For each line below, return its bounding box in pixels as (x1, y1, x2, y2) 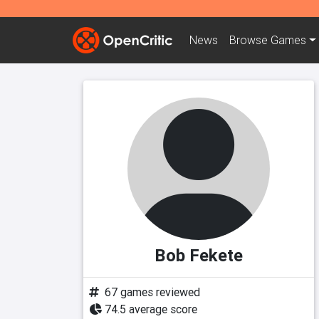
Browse (229, 33, 271, 48)
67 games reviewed (105, 285, 200, 299)
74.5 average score (105, 302, 197, 316)
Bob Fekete (155, 245, 243, 266)
